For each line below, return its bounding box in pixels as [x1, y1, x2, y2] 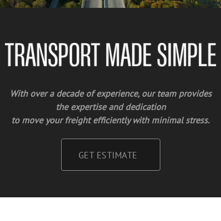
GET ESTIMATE [78, 149, 138, 161]
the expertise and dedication [55, 101, 166, 113]
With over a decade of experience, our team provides [9, 88, 212, 100]
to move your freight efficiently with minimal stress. [11, 114, 210, 126]
